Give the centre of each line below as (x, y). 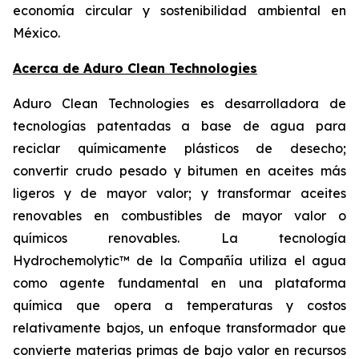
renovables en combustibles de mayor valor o (179, 216)
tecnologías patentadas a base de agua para (179, 126)
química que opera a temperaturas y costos (179, 305)
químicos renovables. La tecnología (179, 238)
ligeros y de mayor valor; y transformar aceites (179, 193)
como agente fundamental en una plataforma (179, 283)
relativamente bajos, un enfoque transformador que (179, 328)
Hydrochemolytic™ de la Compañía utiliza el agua (179, 260)
